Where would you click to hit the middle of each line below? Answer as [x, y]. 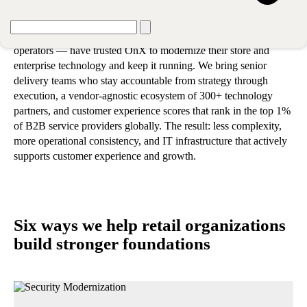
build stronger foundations [112, 244]
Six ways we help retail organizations [150, 225]
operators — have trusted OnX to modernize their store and [142, 50]
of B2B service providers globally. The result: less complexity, [148, 125]
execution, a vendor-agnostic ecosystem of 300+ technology [143, 95]
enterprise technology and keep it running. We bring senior [140, 65]
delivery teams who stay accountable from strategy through [141, 80]
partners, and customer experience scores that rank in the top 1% [152, 110]
